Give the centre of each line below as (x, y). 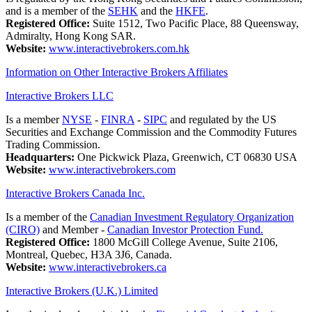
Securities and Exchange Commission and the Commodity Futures (151, 132)
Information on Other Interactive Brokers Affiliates (117, 72)
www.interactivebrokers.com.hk (119, 49)
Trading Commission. (53, 145)
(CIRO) (23, 230)
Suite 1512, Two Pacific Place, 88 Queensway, (194, 24)
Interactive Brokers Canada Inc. (75, 194)
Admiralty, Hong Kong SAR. (71, 36)
